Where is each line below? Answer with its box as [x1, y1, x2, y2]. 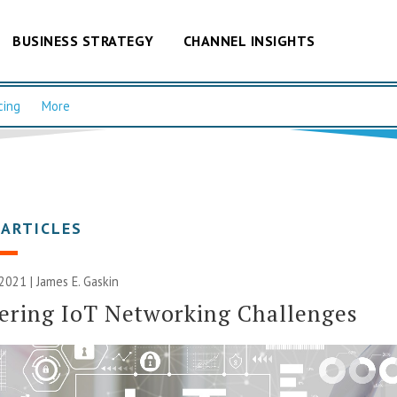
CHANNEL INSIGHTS [183, 31, 315, 50]
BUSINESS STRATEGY [12, 31, 154, 50]
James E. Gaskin [36, 272, 120, 290]
